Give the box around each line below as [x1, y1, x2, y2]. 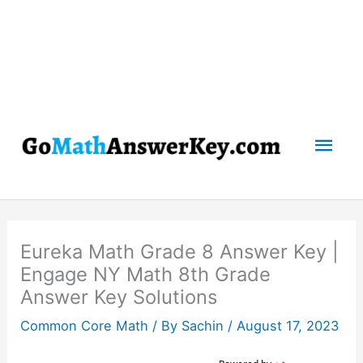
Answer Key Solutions [20, 284, 218, 309]
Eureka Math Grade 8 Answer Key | [20, 239, 340, 263]
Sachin [181, 317, 228, 334]
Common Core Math [20, 317, 149, 334]
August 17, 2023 [237, 317, 340, 334]
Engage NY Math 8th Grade [20, 262, 271, 286]
